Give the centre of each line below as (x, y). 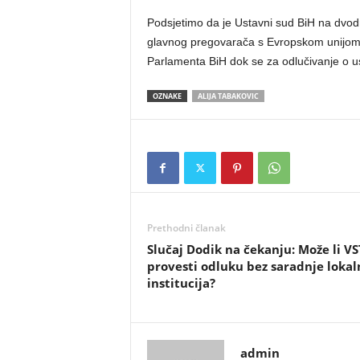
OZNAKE (167, 96)
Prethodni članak (186, 228)
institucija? (181, 283)
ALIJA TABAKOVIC (228, 96)
